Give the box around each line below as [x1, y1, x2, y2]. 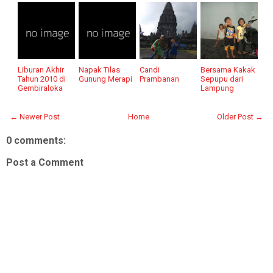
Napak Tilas [79, 65, 121, 75]
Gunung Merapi [79, 74, 133, 84]
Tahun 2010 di [18, 74, 66, 84]
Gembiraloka [18, 83, 63, 93]
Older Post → [217, 112, 263, 122]
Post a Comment [6, 157, 83, 169]
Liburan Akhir [18, 65, 65, 75]
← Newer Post [10, 112, 60, 122]
